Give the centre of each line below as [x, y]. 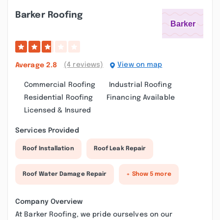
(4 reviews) [84, 65]
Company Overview [49, 202]
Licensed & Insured [57, 110]
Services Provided [47, 131]
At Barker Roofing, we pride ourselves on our [94, 215]
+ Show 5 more [149, 174]
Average [31, 65]
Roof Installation [48, 149]
